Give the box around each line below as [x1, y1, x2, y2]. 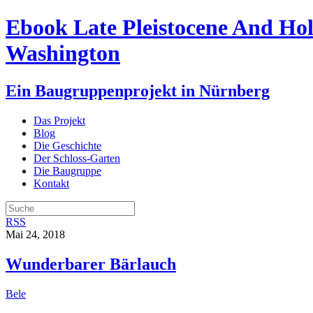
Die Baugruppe [34, 164, 101, 177]
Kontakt [34, 177, 69, 189]
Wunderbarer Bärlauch [6, 254, 176, 273]
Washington [6, 41, 120, 66]
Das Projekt [34, 114, 85, 126]
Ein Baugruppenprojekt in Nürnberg [6, 81, 270, 100]
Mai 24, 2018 [6, 228, 65, 240]
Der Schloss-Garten [34, 152, 120, 164]
